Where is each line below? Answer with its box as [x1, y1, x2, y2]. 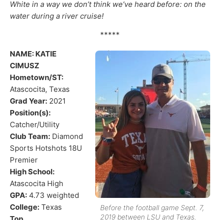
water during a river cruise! [10, 11, 104, 21]
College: [10, 202, 39, 212]
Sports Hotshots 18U [10, 143, 82, 153]
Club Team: [10, 131, 50, 141]
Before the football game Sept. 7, [100, 203, 204, 212]
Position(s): [10, 108, 51, 117]
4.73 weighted [27, 190, 79, 200]
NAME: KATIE [10, 49, 56, 58]
